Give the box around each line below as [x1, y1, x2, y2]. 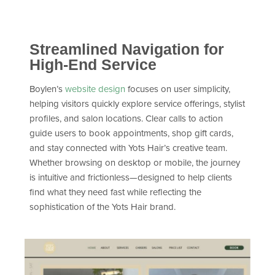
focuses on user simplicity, [125, 82, 230, 96]
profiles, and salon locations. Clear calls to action [29, 112, 223, 125]
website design [65, 82, 125, 96]
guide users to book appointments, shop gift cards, [29, 126, 233, 140]
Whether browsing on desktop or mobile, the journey [29, 156, 240, 169]
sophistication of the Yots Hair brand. [29, 200, 176, 214]
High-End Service [29, 56, 157, 74]
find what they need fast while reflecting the [29, 185, 201, 199]
